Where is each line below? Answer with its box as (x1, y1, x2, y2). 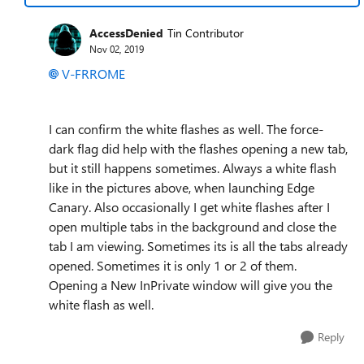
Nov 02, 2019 (89, 41, 144, 55)
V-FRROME (62, 65, 125, 82)
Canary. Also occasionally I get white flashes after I (49, 198, 330, 215)
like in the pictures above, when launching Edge (49, 179, 314, 196)
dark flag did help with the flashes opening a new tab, (49, 140, 348, 157)
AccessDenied (89, 24, 163, 41)
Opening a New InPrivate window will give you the (49, 276, 332, 293)
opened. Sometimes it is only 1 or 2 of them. (49, 257, 297, 274)
